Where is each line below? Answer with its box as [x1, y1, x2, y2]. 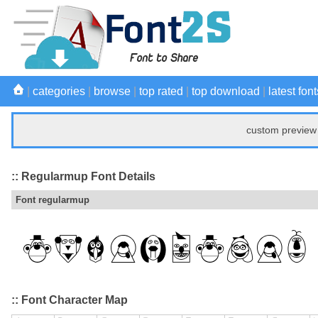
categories [33, 85, 85, 97]
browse [94, 85, 131, 97]
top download [192, 85, 260, 97]
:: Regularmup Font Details [11, 170, 155, 182]
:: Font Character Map [11, 294, 128, 307]
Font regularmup [16, 194, 89, 206]
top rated [139, 85, 183, 97]
